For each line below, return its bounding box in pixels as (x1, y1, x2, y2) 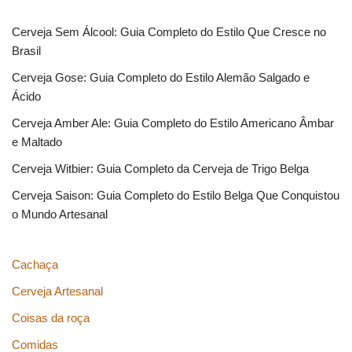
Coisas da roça (12, 310, 90, 324)
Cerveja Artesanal (12, 284, 103, 298)
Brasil (12, 43, 41, 57)
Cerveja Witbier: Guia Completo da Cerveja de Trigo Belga (12, 161, 309, 175)
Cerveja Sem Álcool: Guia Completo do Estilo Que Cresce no (12, 24, 326, 38)
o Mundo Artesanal (12, 207, 108, 221)
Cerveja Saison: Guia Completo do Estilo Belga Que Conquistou (12, 188, 339, 202)
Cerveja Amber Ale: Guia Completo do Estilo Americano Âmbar (12, 115, 334, 130)
